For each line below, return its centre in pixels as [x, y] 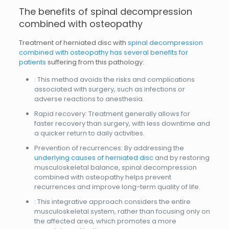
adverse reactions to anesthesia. [89, 99]
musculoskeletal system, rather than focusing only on [122, 211]
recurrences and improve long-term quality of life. [117, 187]
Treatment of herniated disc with [73, 43]
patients [32, 62]
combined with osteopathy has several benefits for [103, 52]
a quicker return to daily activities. [89, 133]
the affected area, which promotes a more [105, 221]
